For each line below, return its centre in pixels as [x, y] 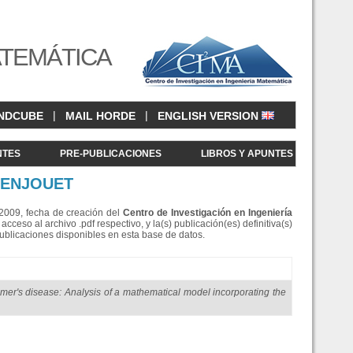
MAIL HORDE [100, 116]
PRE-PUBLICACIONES [111, 154]
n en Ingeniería [259, 213]
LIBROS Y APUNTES [247, 154]
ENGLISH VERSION [210, 116]
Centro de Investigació [175, 213]
